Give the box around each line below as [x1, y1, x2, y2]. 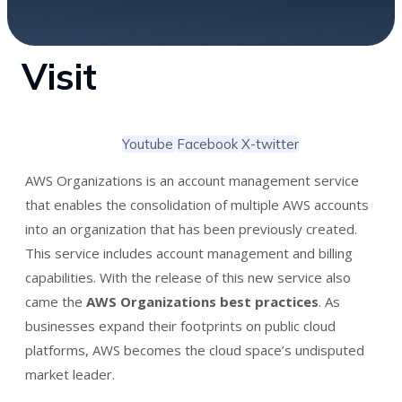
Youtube [121, 135, 173, 153]
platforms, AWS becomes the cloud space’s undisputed [25, 340, 364, 359]
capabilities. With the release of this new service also [25, 267, 351, 286]
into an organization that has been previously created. [25, 219, 357, 238]
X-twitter [240, 135, 299, 153]
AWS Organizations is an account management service [25, 170, 359, 189]
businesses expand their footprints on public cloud [25, 316, 336, 335]
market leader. [25, 364, 115, 383]
